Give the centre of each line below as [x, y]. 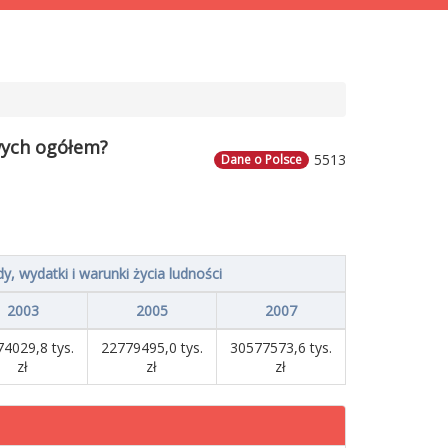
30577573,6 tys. [280, 347]
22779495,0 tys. [151, 347]
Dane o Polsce [261, 159]
